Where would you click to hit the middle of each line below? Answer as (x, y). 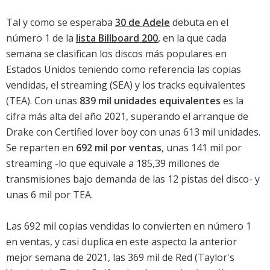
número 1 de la (41, 38)
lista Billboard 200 (117, 38)
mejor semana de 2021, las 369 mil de (91, 258)
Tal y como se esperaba (61, 23)
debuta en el (199, 23)
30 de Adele (143, 23)
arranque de (221, 117)
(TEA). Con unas (43, 101)
